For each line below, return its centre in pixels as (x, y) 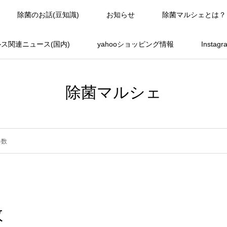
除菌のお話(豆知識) (48, 15)
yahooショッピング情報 (135, 44)
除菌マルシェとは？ (194, 15)
